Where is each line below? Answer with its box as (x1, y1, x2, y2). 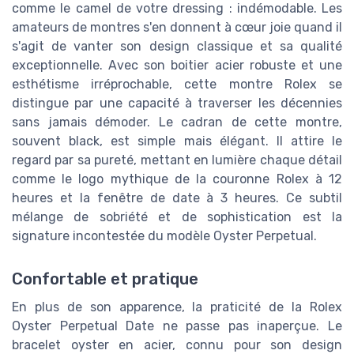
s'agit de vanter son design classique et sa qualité (12, 39, 342, 55)
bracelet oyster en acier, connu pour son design (12, 337, 342, 352)
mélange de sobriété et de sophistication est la (12, 209, 342, 225)
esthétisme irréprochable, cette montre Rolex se (12, 77, 342, 92)
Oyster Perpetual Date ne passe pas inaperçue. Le (12, 318, 342, 333)
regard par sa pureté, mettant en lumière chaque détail (12, 153, 342, 168)
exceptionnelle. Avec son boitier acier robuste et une (12, 58, 342, 73)
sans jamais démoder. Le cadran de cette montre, (12, 115, 342, 130)
